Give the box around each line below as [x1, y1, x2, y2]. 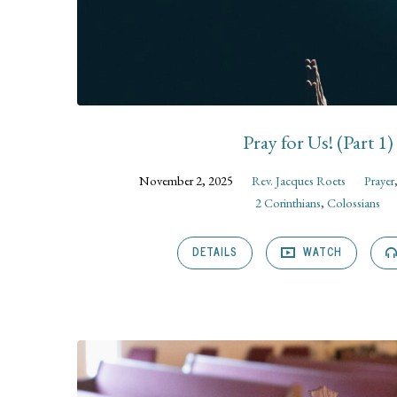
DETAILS [192, 242, 237, 261]
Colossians [327, 194, 381, 212]
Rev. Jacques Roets [252, 172, 346, 190]
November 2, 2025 [139, 172, 234, 190]
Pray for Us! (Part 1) [242, 128, 393, 155]
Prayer [364, 172, 395, 190]
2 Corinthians [255, 194, 322, 212]
